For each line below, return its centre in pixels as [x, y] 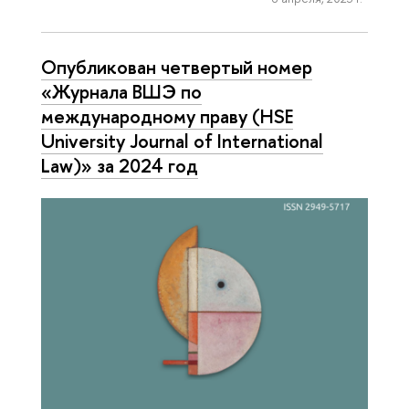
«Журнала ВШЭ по [121, 91]
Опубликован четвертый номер [177, 67]
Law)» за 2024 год [120, 165]
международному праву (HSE [167, 116]
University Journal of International [182, 141]
